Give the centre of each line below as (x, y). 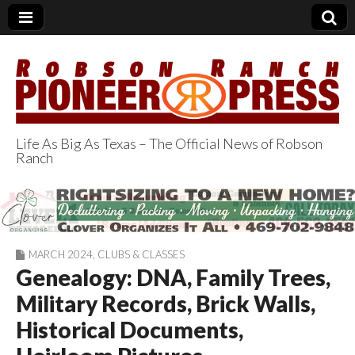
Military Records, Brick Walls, (166, 303)
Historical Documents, (130, 329)
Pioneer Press (131, 223)
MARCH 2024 (61, 254)
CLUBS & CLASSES (141, 254)
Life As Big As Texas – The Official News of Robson (169, 143)
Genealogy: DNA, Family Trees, (173, 277)
